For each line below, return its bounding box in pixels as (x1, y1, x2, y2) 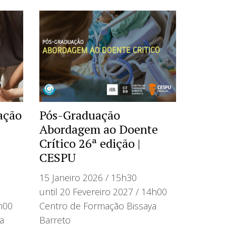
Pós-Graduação (39, 106, 121, 123)
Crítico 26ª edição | (39, 135, 141, 151)
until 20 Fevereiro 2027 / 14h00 (39, 185, 167, 198)
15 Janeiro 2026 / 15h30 (39, 171, 137, 184)
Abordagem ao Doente (39, 121, 158, 137)
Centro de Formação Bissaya (39, 199, 157, 212)
